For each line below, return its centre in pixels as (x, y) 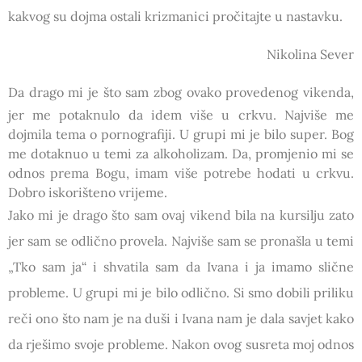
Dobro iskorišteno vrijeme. (88, 192)
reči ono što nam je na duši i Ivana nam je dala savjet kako (181, 318)
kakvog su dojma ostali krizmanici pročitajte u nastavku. (175, 16)
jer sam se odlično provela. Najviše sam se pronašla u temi (181, 240)
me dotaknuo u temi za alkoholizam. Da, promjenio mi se (181, 153)
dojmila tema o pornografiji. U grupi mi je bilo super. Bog (181, 134)
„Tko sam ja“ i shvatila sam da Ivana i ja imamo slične (181, 266)
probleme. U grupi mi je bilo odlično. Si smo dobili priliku (181, 292)
